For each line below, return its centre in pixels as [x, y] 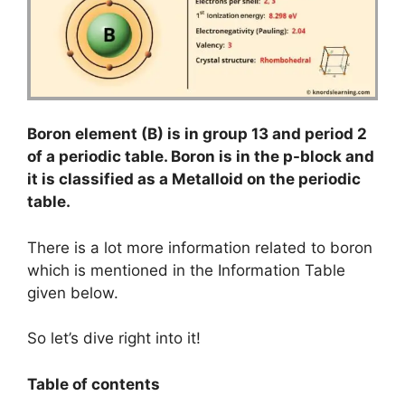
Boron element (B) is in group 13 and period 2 [197, 134]
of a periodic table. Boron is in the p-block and [201, 156]
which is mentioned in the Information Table [186, 270]
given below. [73, 292]
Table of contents [94, 384]
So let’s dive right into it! [114, 338]
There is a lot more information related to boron [200, 247]
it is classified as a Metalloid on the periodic [194, 179]
